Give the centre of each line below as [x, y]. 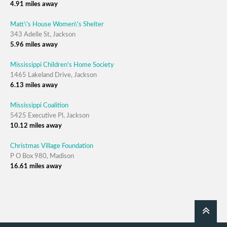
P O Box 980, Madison [42, 156]
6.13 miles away [34, 85]
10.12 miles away [36, 126]
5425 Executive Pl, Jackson [50, 116]
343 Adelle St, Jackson [43, 34]
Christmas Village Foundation [52, 146]
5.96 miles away [34, 45]
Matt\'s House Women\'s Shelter [57, 24]
